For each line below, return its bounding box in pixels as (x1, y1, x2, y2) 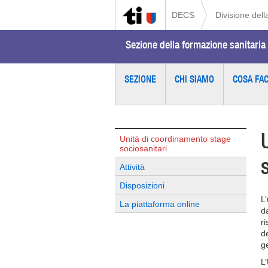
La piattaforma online (120, 199, 200, 209)
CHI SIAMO (175, 72, 214, 86)
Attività (120, 162, 145, 172)
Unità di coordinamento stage (120, 134, 231, 144)
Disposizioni (120, 181, 165, 190)
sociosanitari (120, 144, 167, 153)
